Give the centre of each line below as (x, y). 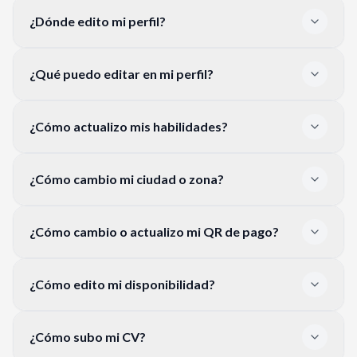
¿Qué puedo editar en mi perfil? (122, 73)
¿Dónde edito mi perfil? (98, 21)
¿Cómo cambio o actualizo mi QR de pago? (154, 231)
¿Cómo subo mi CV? (88, 336)
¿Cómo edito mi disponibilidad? (122, 284)
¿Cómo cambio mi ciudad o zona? (127, 178)
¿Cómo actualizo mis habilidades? (129, 126)
